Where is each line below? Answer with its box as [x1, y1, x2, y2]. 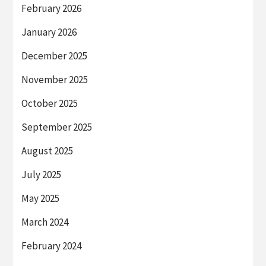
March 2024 [21, 215, 68, 229]
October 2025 [21, 96, 78, 110]
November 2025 [21, 72, 88, 86]
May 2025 [21, 191, 59, 205]
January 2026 [21, 25, 77, 39]
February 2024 [21, 239, 81, 252]
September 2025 [21, 120, 92, 134]
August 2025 [21, 144, 73, 157]
